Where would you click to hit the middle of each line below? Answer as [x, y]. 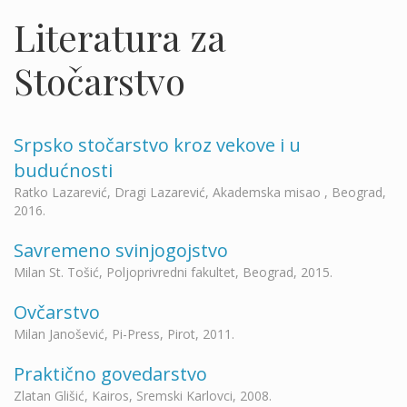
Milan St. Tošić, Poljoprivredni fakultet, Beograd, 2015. [173, 272]
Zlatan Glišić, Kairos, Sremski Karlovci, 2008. [143, 396]
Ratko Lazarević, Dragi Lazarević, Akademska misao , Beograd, [200, 192]
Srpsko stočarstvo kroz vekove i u [157, 145]
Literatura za [120, 37]
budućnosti [63, 170]
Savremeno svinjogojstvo [121, 250]
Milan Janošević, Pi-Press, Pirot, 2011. [124, 334]
